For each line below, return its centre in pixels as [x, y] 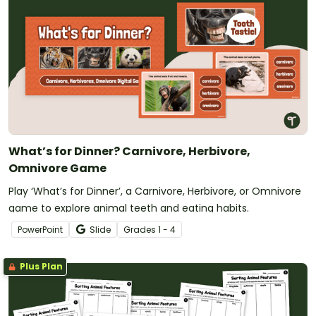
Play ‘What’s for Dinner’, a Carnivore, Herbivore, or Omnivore [155, 191]
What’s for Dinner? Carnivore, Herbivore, [129, 151]
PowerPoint [40, 229]
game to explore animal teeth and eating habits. [129, 208]
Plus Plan [40, 266]
